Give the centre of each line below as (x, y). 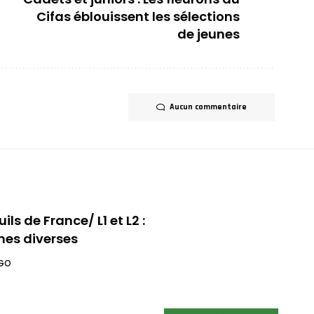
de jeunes (209, 34)
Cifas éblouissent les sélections (138, 17)
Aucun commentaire (209, 107)
